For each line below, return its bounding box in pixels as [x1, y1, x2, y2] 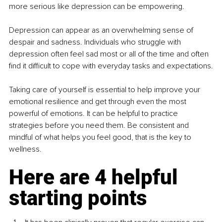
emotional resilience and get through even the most [9, 96, 188, 107]
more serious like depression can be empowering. [9, 1, 184, 11]
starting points [9, 185, 147, 210]
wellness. [9, 144, 44, 154]
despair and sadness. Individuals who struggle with [9, 37, 183, 47]
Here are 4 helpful [9, 165, 183, 189]
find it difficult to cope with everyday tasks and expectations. [9, 60, 213, 71]
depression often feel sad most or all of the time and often [9, 49, 211, 59]
